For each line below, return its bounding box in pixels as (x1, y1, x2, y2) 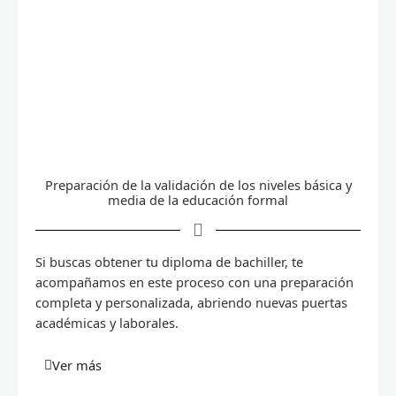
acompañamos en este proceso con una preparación (35, 273, 354, 292)
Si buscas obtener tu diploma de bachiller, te (35, 253, 303, 271)
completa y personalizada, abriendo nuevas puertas (35, 293, 347, 312)
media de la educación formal (108, 191, 288, 209)
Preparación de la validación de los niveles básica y (44, 176, 352, 194)
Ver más (52, 355, 102, 374)
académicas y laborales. (35, 314, 179, 332)
